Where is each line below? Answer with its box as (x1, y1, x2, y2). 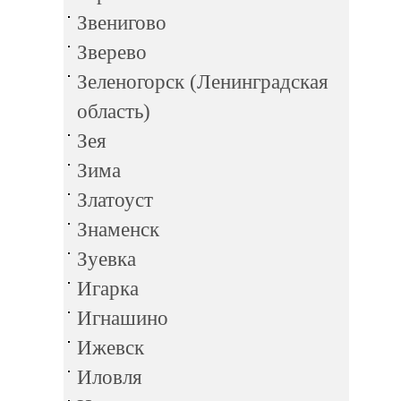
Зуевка (77, 248, 136, 270)
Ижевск (77, 337, 144, 359)
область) (77, 100, 150, 123)
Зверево (77, 41, 147, 64)
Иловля (77, 366, 142, 388)
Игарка (77, 277, 139, 300)
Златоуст (77, 189, 153, 211)
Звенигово (77, 12, 166, 34)
